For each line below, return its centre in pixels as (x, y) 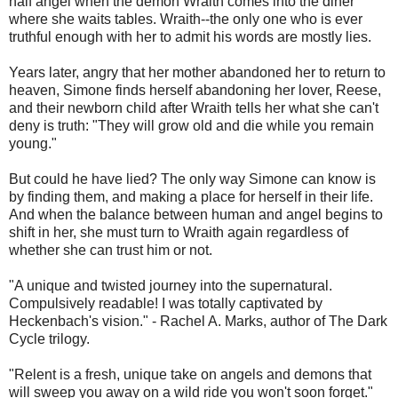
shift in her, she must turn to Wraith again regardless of (179, 233)
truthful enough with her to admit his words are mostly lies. (190, 37)
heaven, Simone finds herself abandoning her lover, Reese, (195, 91)
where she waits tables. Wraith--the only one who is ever (186, 20)
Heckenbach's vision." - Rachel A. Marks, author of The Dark (198, 322)
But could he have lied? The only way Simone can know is (192, 179)
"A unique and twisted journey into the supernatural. (171, 286)
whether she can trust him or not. (111, 251)
